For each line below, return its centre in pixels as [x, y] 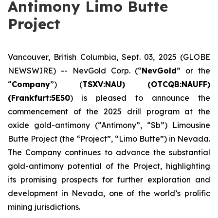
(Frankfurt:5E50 [39, 98]
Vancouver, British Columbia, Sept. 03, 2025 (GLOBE [109, 57]
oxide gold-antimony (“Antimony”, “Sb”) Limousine [109, 125]
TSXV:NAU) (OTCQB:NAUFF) [146, 84]
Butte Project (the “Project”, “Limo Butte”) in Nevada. [109, 139]
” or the [194, 71]
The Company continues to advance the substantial [109, 152]
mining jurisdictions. [44, 207]
